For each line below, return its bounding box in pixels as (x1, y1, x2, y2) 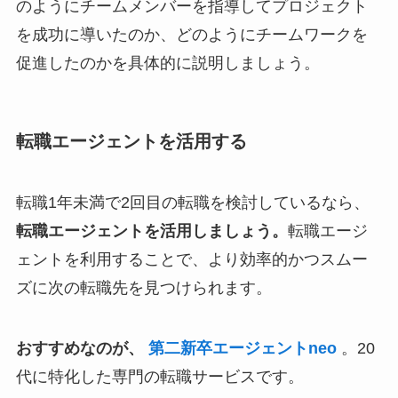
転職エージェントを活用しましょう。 (15, 222, 288, 241)
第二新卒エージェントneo (147, 339, 337, 357)
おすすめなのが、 (15, 339, 144, 357)
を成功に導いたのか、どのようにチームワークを (15, 25, 368, 44)
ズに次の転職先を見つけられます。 (15, 279, 272, 298)
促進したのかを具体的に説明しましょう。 (15, 53, 320, 72)
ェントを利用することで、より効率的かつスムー (15, 251, 368, 269)
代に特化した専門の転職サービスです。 (15, 368, 304, 386)
